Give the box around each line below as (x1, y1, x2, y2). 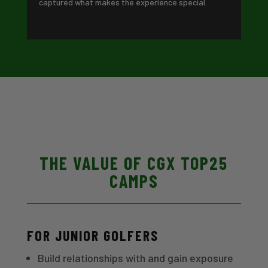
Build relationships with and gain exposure (37, 251, 233, 264)
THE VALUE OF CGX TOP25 (39, 151, 229, 173)
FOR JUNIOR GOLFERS (26, 226, 159, 244)
